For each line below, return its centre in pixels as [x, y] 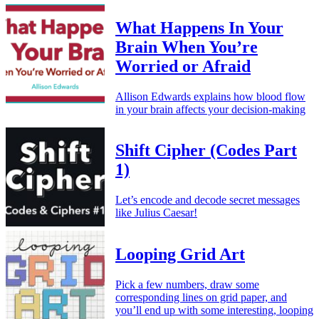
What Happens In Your [199, 27]
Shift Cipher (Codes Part [206, 151]
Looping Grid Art [180, 255]
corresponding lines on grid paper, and [201, 298]
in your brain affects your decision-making [210, 109]
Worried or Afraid [183, 66]
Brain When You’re [187, 47]
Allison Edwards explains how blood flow [210, 96]
